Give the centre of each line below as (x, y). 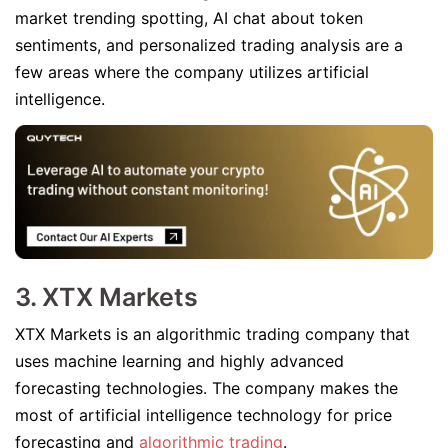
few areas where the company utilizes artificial (192, 72)
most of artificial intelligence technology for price (203, 415)
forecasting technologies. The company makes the (206, 388)
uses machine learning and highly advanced (179, 361)
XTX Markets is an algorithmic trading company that (212, 334)
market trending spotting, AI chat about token (189, 18)
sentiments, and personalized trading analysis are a (209, 45)
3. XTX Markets (106, 297)
